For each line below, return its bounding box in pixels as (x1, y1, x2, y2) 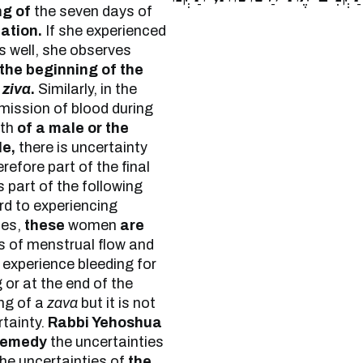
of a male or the (17, 120, 129, 136)
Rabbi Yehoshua (48, 314, 162, 331)
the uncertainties (47, 334, 164, 350)
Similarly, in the (35, 81, 137, 97)
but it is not (78, 295, 156, 311)
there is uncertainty (15, 139, 147, 156)
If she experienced (42, 23, 166, 39)
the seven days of (31, 3, 152, 19)
